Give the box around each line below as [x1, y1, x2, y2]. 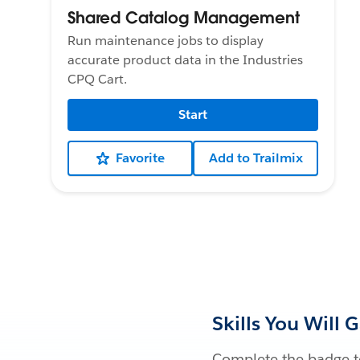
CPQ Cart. [67, 70, 127, 88]
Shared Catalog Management [67, 6, 300, 28]
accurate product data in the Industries [67, 51, 303, 68]
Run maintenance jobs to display [67, 31, 264, 49]
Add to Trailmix [208, 149, 303, 166]
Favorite [115, 149, 165, 166]
